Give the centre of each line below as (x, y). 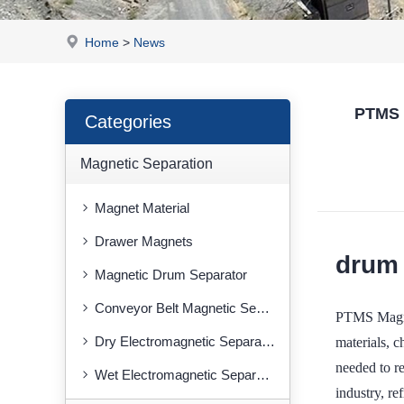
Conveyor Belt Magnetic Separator (175, 308)
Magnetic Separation (147, 164)
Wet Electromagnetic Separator (175, 375)
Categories (128, 122)
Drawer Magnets (144, 241)
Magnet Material (142, 208)
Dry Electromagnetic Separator (178, 341)
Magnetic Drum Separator (171, 275)
